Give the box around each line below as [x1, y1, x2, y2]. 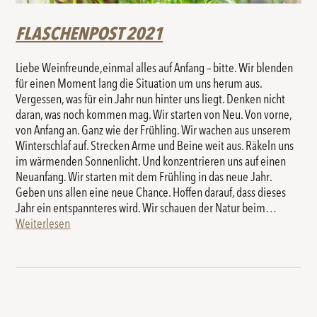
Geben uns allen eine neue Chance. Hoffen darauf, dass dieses [16, 185, 287, 201]
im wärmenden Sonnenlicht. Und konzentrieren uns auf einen [16, 154, 287, 170]
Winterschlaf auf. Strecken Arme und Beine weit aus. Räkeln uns [16, 138, 294, 154]
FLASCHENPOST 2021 [16, 23, 163, 45]
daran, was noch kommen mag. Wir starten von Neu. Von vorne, [16, 107, 292, 123]
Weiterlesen [16, 216, 71, 232]
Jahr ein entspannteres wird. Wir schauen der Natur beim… [16, 200, 277, 217]
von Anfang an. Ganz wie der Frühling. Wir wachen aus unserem [16, 122, 292, 139]
